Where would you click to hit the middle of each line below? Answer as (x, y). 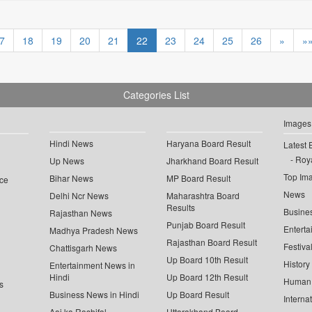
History (296, 264)
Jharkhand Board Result (212, 161)
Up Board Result (198, 295)
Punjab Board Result (206, 225)
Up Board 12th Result (207, 277)
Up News (67, 161)
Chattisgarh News (84, 248)
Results (181, 208)
